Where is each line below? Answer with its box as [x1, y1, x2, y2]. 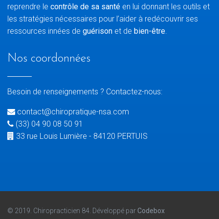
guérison [83, 26, 112, 36]
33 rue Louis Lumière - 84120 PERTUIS [14, 131, 148, 141]
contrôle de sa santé [50, 1, 120, 11]
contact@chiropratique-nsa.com [15, 107, 129, 116]
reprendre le [7, 1, 50, 11]
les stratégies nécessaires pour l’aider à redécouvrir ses [7, 14, 198, 23]
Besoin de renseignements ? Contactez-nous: [7, 87, 162, 96]
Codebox [137, 206, 165, 215]
